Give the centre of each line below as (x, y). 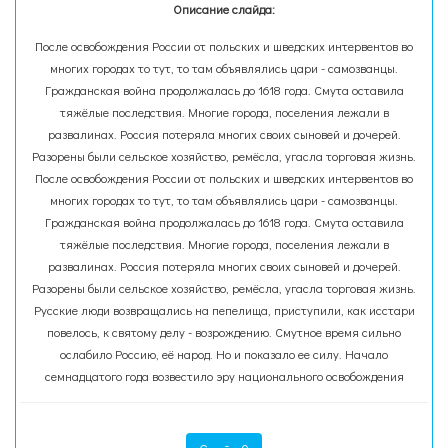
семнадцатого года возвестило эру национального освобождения (224, 376)
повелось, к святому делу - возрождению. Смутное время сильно (224, 332)
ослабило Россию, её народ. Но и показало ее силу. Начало (224, 354)
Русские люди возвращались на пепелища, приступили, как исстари (224, 310)
